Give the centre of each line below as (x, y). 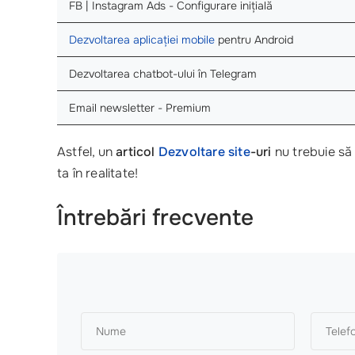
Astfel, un (87, 151)
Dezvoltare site (204, 151)
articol (137, 151)
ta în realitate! (98, 173)
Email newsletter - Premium (140, 107)
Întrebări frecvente (155, 218)
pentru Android (254, 39)
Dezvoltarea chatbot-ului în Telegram (163, 73)
